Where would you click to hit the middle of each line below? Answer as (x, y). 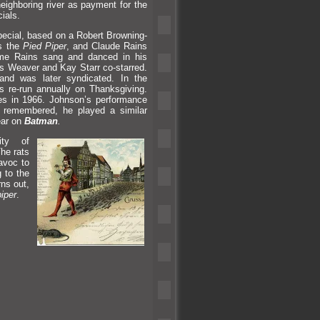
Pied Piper (44, 46)
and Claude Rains (110, 46)
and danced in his (108, 56)
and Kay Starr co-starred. (95, 67)
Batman (41, 121)
